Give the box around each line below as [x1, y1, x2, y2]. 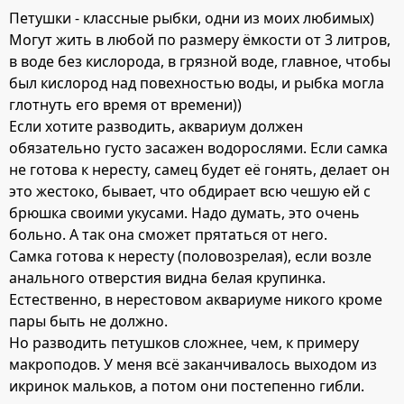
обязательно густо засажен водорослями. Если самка [9, 138, 388, 158]
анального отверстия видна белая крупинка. [9, 268, 326, 288]
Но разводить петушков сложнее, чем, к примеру [9, 333, 359, 353]
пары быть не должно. [9, 311, 168, 331]
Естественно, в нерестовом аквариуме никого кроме [9, 289, 382, 309]
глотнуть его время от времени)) [9, 95, 242, 115]
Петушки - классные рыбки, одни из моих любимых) [9, 8, 374, 28]
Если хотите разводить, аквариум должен [9, 116, 303, 136]
